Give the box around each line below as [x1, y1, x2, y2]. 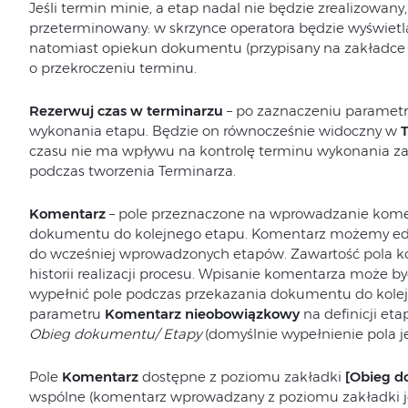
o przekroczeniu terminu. [28, 59, 197, 76]
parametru [28, 305, 105, 322]
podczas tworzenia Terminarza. [28, 162, 236, 179]
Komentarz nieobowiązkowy [104, 305, 300, 322]
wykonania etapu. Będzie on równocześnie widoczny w [28, 122, 401, 139]
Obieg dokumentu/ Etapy [28, 325, 201, 342]
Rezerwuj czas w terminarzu [28, 102, 223, 119]
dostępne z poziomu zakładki [138, 368, 345, 385]
